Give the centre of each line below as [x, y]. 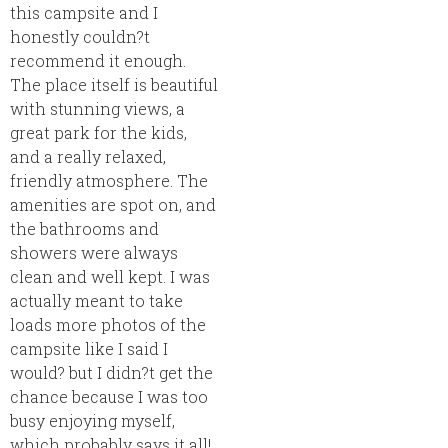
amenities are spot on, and [113, 204]
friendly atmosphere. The [109, 180]
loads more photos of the [108, 324]
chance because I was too [109, 396]
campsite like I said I [89, 348]
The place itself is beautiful [114, 84]
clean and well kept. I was [110, 276]
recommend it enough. [98, 60]
